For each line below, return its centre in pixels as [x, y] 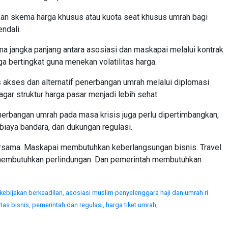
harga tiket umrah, [132, 205]
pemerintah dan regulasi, [69, 205]
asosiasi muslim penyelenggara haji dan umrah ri [137, 193]
